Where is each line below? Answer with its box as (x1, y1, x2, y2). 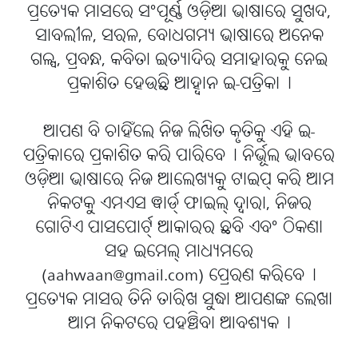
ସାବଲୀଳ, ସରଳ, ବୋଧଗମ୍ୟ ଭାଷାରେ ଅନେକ (34, 24, 324, 49)
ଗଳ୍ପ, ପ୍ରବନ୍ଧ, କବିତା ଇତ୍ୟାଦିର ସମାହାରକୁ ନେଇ (30, 48, 328, 73)
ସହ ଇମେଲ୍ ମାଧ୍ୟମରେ (105, 240, 253, 265)
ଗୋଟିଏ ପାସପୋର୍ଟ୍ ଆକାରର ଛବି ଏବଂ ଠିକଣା (35, 216, 323, 241)
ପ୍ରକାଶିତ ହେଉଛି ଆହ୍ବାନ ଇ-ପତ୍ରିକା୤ (66, 72, 292, 97)
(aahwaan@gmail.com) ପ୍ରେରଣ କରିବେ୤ (42, 264, 316, 288)
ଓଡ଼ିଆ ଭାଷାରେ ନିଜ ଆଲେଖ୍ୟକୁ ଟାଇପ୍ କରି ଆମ (24, 168, 334, 193)
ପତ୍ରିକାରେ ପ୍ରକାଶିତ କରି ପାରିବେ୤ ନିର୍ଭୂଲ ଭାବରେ (23, 144, 335, 169)
